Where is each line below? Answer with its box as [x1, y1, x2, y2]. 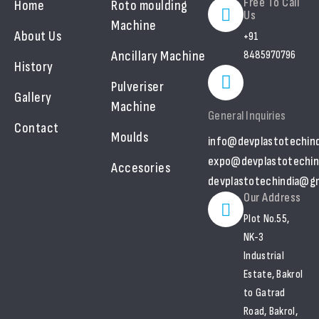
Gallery [14, 88, 52, 106]
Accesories [111, 159, 170, 177]
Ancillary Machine [111, 47, 206, 65]
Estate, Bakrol [244, 267, 303, 281]
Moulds [111, 128, 148, 146]
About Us [14, 27, 61, 45]
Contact [14, 119, 59, 137]
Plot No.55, [244, 211, 290, 226]
